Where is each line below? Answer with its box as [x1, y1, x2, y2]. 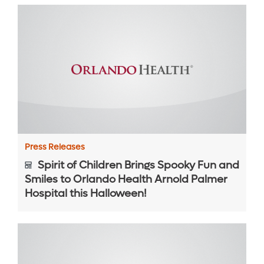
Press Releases [25, 141, 85, 153]
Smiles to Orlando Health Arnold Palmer [25, 172, 227, 186]
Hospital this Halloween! [25, 186, 147, 200]
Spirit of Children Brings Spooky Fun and [35, 158, 239, 172]
